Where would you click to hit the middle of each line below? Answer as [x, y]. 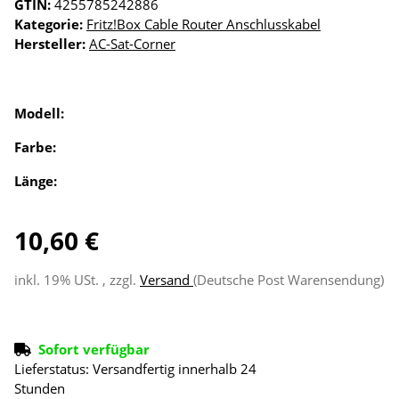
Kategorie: [50, 24]
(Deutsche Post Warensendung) [289, 280]
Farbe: [37, 147]
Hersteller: [50, 44]
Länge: [37, 181]
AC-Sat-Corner [132, 44]
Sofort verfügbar [94, 350]
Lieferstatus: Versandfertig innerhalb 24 [135, 369]
